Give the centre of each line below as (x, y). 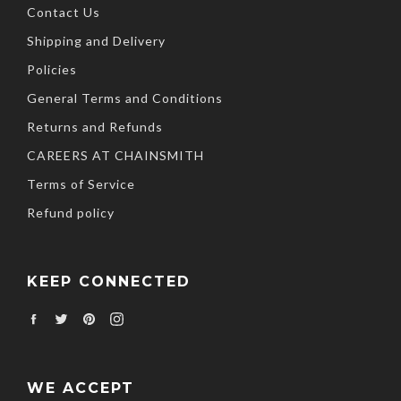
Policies (52, 69)
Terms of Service (81, 183)
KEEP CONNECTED (109, 281)
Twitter (92, 316)
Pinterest (126, 316)
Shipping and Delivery (96, 40)
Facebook (70, 316)
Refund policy (71, 212)
